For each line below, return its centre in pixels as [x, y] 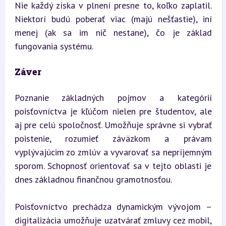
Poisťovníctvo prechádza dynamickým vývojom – [113, 207]
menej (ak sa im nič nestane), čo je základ [113, 33]
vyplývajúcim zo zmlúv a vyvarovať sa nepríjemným [113, 152]
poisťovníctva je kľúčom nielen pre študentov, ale [113, 111]
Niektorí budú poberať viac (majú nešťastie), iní [113, 19]
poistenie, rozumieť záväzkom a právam [113, 138]
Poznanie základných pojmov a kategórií [113, 98]
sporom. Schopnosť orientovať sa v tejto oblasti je [113, 166]
